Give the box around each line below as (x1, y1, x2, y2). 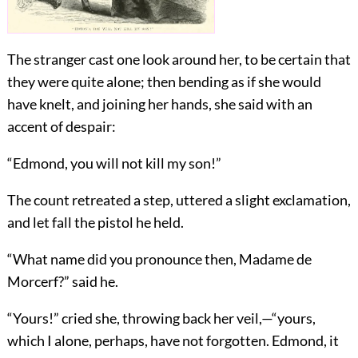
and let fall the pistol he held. (6, 213, 184, 231)
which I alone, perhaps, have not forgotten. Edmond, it (6, 331, 339, 349)
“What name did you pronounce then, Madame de (6, 249, 312, 268)
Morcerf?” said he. (6, 272, 118, 290)
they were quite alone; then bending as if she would (6, 72, 321, 90)
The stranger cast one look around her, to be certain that (6, 50, 351, 68)
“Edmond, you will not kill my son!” (6, 153, 221, 172)
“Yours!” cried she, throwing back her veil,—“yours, (6, 308, 316, 327)
